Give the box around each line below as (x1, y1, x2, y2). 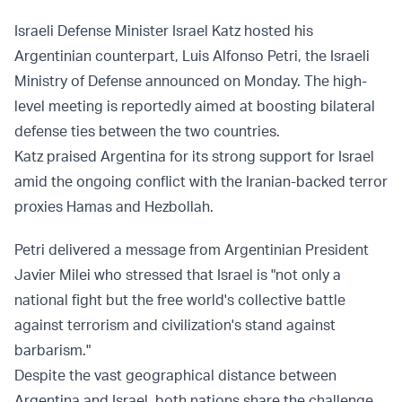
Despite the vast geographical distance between (14, 366, 336, 385)
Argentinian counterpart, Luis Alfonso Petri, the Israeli (14, 47, 370, 66)
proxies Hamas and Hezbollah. (14, 197, 214, 216)
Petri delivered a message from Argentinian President (14, 240, 369, 259)
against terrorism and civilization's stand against (14, 316, 336, 335)
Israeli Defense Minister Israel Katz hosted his (14, 22, 313, 40)
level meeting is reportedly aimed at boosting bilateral (14, 97, 375, 116)
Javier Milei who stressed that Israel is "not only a (14, 266, 341, 284)
